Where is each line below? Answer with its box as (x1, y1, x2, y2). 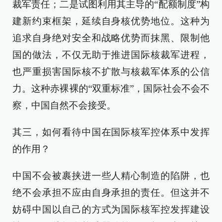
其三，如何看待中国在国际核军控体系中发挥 (12, 127, 210, 137)
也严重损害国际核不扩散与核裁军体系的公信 (12, 66, 210, 77)
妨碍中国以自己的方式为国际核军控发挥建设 (12, 204, 210, 215)
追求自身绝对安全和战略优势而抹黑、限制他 (12, 33, 210, 43)
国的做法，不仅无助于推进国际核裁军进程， (12, 50, 210, 60)
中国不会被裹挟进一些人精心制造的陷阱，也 (12, 170, 210, 181)
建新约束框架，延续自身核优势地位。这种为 (12, 16, 210, 26)
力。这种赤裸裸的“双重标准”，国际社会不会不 (12, 83, 210, 94)
